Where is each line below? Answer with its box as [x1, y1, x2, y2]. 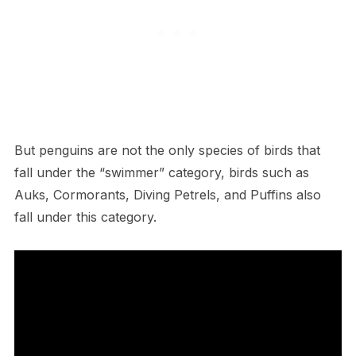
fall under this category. [14, 208, 157, 225]
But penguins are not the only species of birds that [14, 141, 320, 158]
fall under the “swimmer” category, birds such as [14, 164, 309, 180]
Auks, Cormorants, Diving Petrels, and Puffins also [14, 186, 321, 203]
